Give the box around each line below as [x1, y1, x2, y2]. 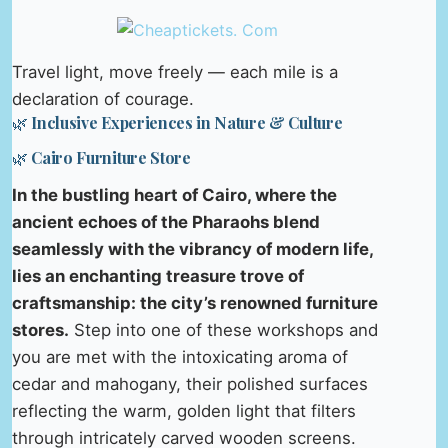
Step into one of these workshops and [69, 320, 378, 341]
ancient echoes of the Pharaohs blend [12, 212, 320, 233]
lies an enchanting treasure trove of [12, 266, 304, 287]
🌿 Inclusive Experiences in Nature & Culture [12, 111, 343, 133]
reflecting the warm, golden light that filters [12, 401, 356, 422]
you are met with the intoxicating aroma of [12, 347, 348, 368]
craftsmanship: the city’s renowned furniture [12, 293, 378, 314]
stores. [12, 320, 69, 341]
